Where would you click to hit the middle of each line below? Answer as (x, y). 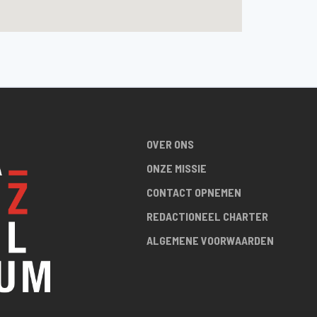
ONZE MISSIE (176, 168)
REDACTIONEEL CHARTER (207, 216)
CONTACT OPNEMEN (194, 192)
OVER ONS (170, 144)
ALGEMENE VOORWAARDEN (210, 240)
